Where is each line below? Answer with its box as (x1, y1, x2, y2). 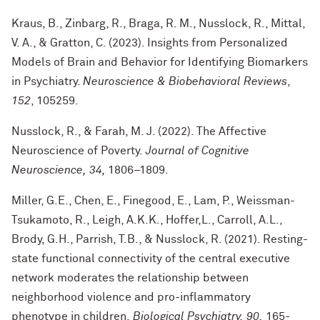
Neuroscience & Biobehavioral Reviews (83, 76, 287, 87)
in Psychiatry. (11, 76, 83, 87)
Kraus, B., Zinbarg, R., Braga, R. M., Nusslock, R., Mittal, (11, 18, 305, 29)
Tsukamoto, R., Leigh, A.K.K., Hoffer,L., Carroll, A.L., (11, 214, 282, 226)
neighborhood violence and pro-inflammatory (11, 291, 251, 303)
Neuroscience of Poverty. (11, 145, 146, 156)
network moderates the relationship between (11, 272, 249, 284)
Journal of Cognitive (146, 145, 249, 156)
